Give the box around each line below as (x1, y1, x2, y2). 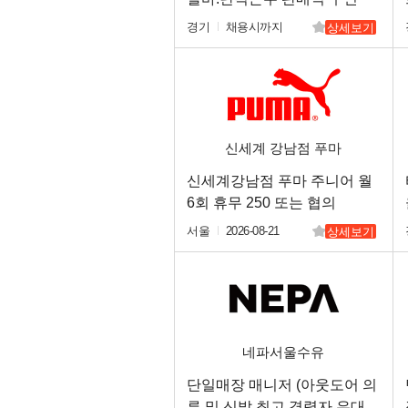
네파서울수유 (242, 344, 324, 360)
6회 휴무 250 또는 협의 (187, 195, 336, 210)
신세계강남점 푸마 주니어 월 (187, 173, 372, 189)
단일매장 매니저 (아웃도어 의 (187, 377, 377, 393)
